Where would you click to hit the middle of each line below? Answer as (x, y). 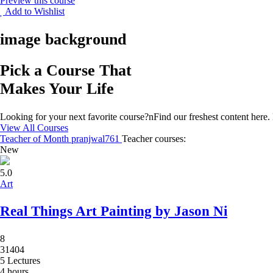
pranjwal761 (97, 139)
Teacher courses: (154, 139)
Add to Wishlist (35, 12)
